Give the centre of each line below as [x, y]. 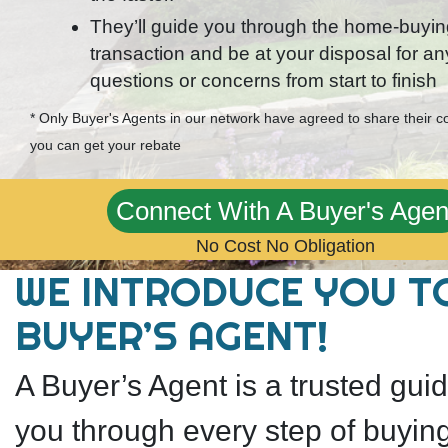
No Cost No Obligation [286, 246]
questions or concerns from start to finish [263, 80]
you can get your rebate [105, 145]
